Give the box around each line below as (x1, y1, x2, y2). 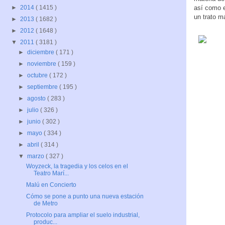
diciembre (27, 49, 56, 56)
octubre (27, 72, 50, 79)
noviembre (27, 60, 58, 68)
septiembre (27, 83, 60, 91)
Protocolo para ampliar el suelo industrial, (26, 211, 140, 219)
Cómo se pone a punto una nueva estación (26, 193, 144, 200)
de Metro (33, 200, 58, 207)
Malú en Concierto (26, 181, 76, 189)
